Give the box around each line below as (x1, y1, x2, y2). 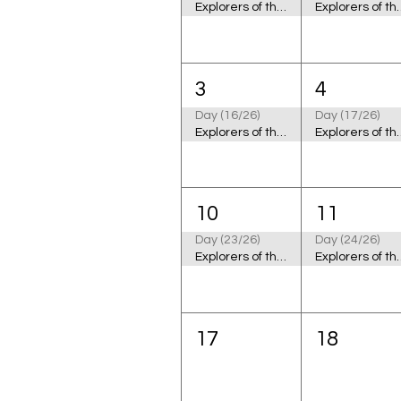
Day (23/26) (195, 234, 260, 247)
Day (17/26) (315, 108, 380, 122)
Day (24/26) (315, 234, 380, 247)
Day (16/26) (195, 108, 260, 122)
